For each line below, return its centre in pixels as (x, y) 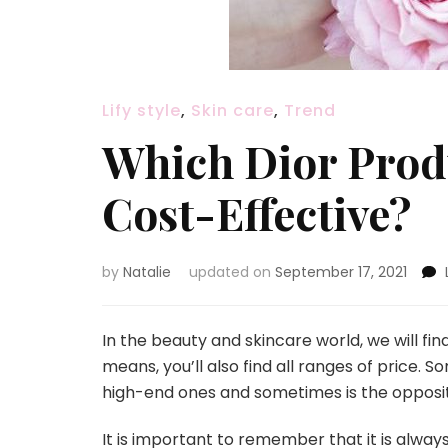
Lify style (141, 110)
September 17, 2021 (341, 272)
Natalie (147, 272)
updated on (232, 272)
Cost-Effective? (256, 212)
